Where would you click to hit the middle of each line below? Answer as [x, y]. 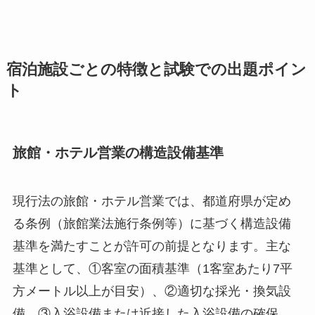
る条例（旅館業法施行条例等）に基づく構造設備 [152, 224]
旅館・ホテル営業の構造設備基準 [118, 152]
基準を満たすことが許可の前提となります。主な [152, 246]
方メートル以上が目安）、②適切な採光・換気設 [152, 291]
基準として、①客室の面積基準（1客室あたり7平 [152, 269]
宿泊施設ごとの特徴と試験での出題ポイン [156, 70]
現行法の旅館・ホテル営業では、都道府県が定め [152, 201]
